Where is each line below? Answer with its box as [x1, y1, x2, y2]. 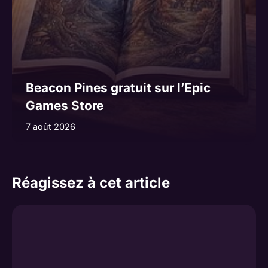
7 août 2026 [25, 121, 75, 132]
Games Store [25, 98, 103, 113]
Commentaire [11, 205, 81, 218]
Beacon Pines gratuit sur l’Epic [25, 80, 211, 95]
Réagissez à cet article [12, 173, 170, 191]
